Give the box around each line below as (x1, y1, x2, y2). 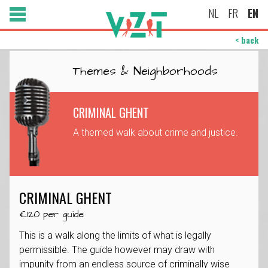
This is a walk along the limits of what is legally (19, 230, 211, 241)
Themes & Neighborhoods (73, 63, 218, 80)
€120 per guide (19, 208, 84, 221)
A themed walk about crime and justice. (73, 127, 238, 138)
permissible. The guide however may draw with (19, 244, 215, 255)
